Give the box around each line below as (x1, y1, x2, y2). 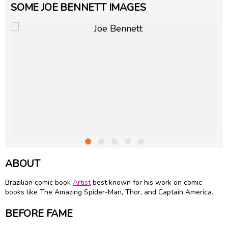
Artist (73, 178, 91, 188)
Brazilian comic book (5, 178, 73, 188)
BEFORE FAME (5, 206, 73, 220)
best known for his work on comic (91, 178, 202, 188)
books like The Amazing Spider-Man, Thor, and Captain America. (5, 187, 213, 197)
